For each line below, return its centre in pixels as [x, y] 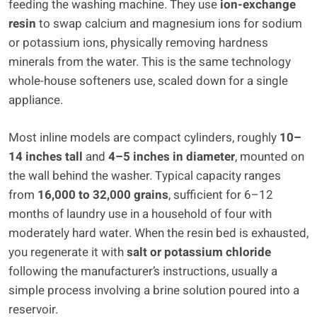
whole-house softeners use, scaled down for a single [148, 81]
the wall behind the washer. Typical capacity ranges [145, 175]
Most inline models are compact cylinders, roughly [144, 137]
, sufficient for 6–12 [221, 195]
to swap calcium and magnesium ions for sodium [169, 24]
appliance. [36, 100]
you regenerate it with [68, 252]
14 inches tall [46, 156]
